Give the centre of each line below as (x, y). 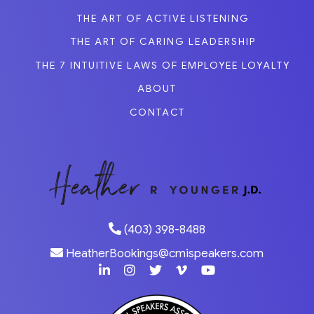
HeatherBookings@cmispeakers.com (163, 253)
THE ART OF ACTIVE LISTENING (163, 18)
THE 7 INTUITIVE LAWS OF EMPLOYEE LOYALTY (163, 65)
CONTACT (157, 112)
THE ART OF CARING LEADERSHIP (163, 42)
